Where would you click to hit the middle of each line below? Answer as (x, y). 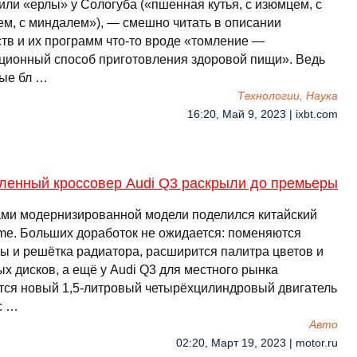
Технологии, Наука (288, 96)
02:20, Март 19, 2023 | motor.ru (257, 343)
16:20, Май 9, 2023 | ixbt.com (263, 114)
